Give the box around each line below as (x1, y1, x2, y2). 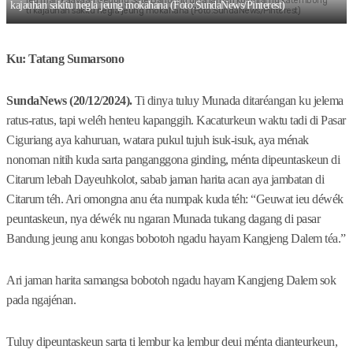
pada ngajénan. (6, 293, 76, 307)
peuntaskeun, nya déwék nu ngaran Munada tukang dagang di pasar (6, 212, 320, 226)
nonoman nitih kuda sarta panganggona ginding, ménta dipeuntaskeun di (6, 153, 340, 167)
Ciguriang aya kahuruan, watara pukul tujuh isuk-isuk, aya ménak (6, 133, 309, 147)
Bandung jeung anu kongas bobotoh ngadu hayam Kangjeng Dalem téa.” (6, 232, 346, 246)
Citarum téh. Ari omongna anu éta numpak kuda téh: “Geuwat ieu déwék (6, 192, 344, 206)
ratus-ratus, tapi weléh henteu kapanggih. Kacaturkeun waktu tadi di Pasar (6, 113, 346, 128)
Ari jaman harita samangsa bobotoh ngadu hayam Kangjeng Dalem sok (6, 273, 336, 288)
